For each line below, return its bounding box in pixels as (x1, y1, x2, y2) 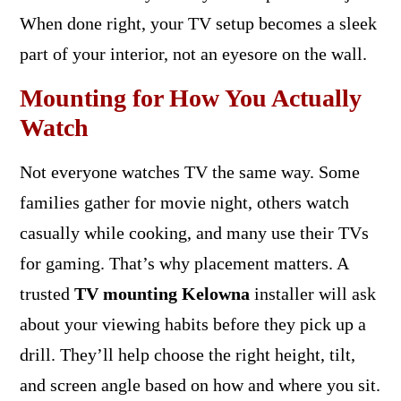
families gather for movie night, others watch (19, 192, 349, 212)
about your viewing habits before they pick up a (19, 313, 366, 334)
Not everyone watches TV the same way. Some (19, 161, 360, 182)
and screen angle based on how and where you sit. (19, 374, 380, 395)
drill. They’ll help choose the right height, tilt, (19, 344, 355, 364)
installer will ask (249, 283, 376, 303)
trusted (19, 283, 74, 303)
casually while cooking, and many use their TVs (19, 222, 369, 243)
